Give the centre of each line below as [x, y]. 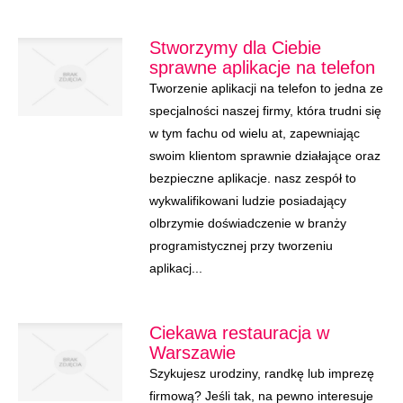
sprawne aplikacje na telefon [262, 67]
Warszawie [192, 353]
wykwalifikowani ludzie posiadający [247, 201]
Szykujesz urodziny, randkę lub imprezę [261, 373]
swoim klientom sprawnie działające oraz [264, 156]
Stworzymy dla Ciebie [235, 48]
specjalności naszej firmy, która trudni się [265, 111]
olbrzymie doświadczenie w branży [247, 223]
